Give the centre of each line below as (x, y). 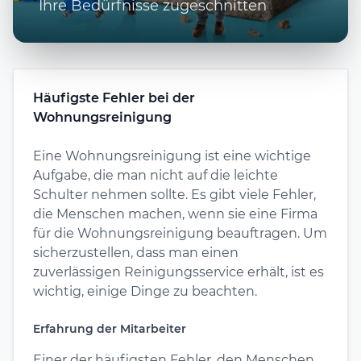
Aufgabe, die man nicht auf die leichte (156, 175)
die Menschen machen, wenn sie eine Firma (175, 214)
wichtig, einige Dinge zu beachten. (145, 291)
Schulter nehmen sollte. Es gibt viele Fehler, (174, 194)
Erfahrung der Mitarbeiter (110, 328)
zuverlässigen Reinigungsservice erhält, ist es (178, 272)
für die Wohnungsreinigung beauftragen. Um (180, 233)
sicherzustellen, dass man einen (136, 252)
